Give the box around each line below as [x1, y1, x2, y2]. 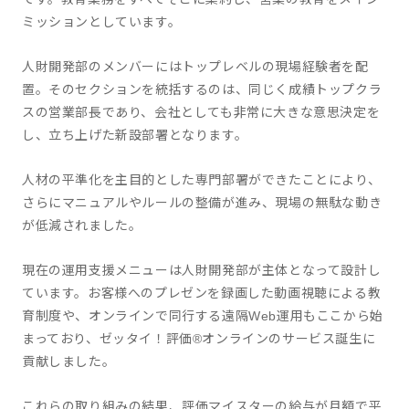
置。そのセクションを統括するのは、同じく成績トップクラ [22, 82, 383, 97]
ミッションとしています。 [22, 15, 182, 29]
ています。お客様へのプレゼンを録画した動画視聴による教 [22, 286, 382, 300]
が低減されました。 [22, 218, 142, 233]
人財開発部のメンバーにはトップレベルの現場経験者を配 [22, 59, 369, 74]
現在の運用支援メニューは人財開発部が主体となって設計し [22, 263, 382, 278]
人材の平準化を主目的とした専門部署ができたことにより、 [22, 173, 382, 187]
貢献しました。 [22, 354, 116, 369]
